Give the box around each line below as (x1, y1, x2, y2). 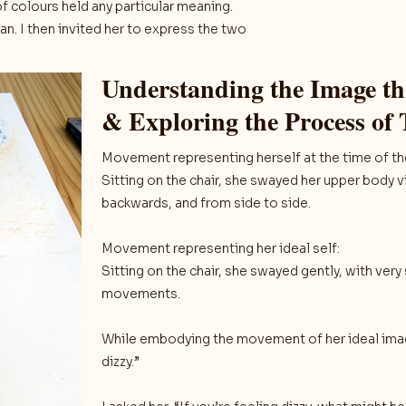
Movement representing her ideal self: (101, 240, 340, 256)
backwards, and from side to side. (101, 195, 311, 211)
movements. (101, 285, 180, 302)
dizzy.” (101, 353, 140, 370)
